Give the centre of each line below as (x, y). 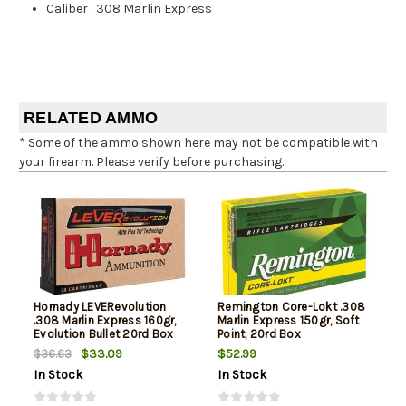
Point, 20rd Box (259, 334)
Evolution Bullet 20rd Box (104, 334)
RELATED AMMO (91, 118)
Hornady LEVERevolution (100, 307)
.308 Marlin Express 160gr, (105, 321)
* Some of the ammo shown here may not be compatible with (198, 143)
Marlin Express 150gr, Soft (289, 321)
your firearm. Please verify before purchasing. (151, 162)
